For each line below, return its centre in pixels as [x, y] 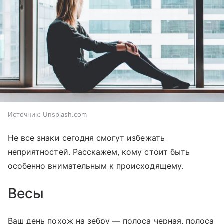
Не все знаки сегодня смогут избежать [86, 138]
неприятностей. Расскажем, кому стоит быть [99, 152]
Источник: [24, 115]
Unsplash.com [65, 115]
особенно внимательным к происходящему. [96, 166]
